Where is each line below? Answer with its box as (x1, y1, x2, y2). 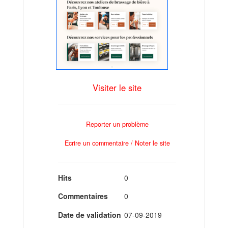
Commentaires (58, 191, 108, 202)
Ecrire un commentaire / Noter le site (64, 138, 170, 148)
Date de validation (58, 209, 121, 220)
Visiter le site (93, 81, 141, 94)
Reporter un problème (85, 120, 149, 129)
